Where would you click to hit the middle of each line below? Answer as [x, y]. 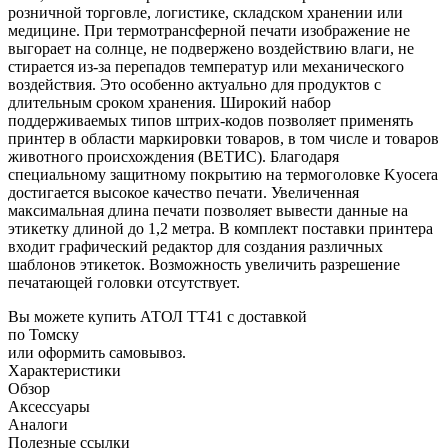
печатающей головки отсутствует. [124, 282]
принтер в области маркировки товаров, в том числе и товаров [223, 138]
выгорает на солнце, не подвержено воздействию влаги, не [211, 48]
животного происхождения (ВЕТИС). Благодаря [173, 156]
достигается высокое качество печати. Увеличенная [183, 192]
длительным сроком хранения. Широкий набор [169, 102]
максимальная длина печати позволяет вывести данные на [208, 210]
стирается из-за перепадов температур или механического [206, 66]
